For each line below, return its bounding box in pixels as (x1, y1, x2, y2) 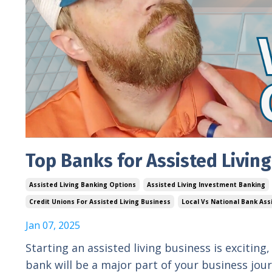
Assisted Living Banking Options (29, 180, 136, 189)
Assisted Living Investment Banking (147, 180, 265, 189)
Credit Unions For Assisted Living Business (29, 197, 171, 206)
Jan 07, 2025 (25, 218, 80, 232)
